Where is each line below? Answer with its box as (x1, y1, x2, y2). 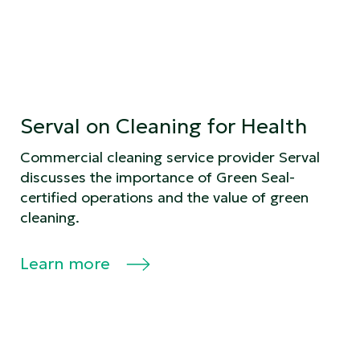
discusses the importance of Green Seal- (20, 167, 295, 186)
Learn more (20, 252, 114, 274)
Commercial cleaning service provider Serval (20, 147, 320, 166)
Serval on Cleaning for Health (20, 112, 307, 139)
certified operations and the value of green (20, 187, 309, 207)
